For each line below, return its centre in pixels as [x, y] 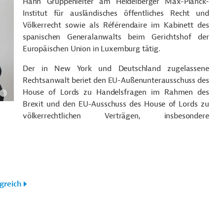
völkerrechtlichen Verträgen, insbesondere [116, 116]
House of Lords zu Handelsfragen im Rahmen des [116, 92]
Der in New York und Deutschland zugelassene [116, 69]
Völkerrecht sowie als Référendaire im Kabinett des [116, 25]
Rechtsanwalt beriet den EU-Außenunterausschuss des [116, 80]
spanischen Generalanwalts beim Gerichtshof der [116, 37]
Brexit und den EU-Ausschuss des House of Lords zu [116, 104]
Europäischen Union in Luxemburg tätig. [92, 49]
